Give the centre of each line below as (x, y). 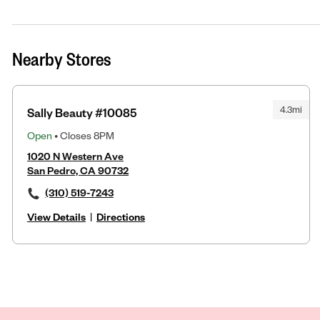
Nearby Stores (62, 58)
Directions (121, 216)
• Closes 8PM (83, 135)
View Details (56, 216)
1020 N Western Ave (75, 156)
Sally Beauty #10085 (82, 112)
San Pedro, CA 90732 (78, 170)
